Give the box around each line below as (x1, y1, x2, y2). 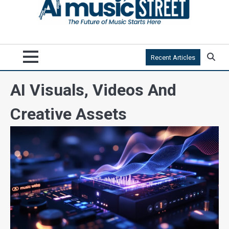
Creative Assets (10, 104, 127, 124)
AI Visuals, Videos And (10, 80, 176, 100)
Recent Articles (151, 53, 195, 61)
